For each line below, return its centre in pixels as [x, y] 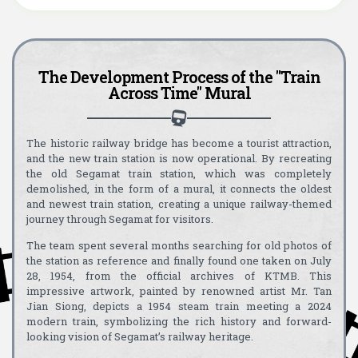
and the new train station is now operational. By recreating [179, 158]
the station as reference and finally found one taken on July [179, 261]
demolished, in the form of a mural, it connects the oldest [179, 188]
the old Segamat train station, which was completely [179, 173]
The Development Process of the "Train [179, 76]
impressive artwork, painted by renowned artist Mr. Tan [179, 291]
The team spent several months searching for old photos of [179, 246]
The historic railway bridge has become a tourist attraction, [179, 143]
